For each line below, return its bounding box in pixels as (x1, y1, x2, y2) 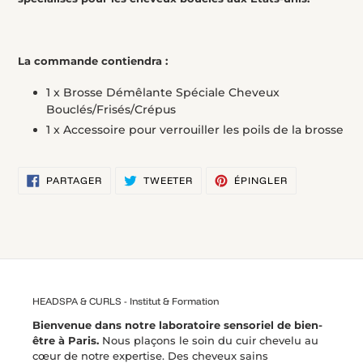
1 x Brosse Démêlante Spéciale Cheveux (46, 85, 280, 100)
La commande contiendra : (18, 53, 168, 67)
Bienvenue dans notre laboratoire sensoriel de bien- (32, 318, 322, 331)
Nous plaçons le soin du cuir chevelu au (99, 333, 318, 347)
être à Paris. (32, 333, 99, 347)
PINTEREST (287, 191, 346, 204)
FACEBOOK (100, 191, 159, 204)
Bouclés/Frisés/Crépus (46, 102, 176, 117)
